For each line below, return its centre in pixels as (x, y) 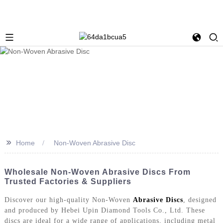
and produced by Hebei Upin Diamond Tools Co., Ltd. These (105, 210)
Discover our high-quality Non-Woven (68, 200)
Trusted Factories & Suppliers (68, 181)
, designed (200, 200)
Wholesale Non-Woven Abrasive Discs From (97, 172)
